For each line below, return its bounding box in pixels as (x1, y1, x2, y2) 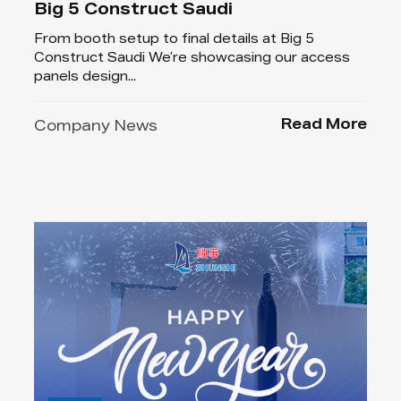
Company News (34, 120, 158, 135)
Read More (280, 118, 367, 133)
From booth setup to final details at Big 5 (34, 33, 315, 47)
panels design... (34, 71, 137, 84)
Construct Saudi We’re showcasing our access (34, 52, 351, 65)
